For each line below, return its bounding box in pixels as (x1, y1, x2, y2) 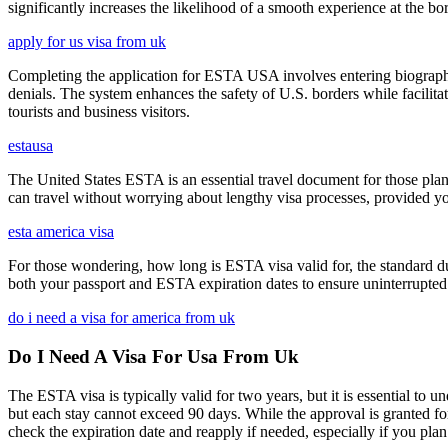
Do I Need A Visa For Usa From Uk (8, 345, 299, 367)
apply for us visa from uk (8, 33, 166, 51)
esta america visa (8, 223, 114, 241)
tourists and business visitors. (8, 103, 190, 121)
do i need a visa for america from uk (8, 309, 235, 327)
